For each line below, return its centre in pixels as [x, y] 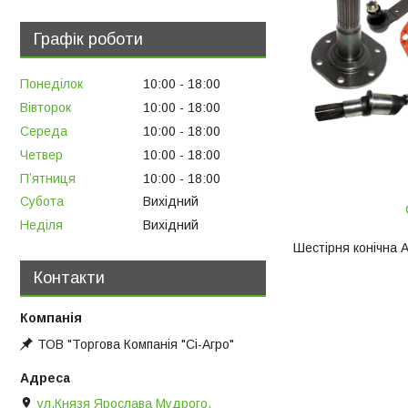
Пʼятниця [48, 178]
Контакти [69, 278]
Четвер [41, 154]
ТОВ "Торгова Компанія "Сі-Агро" [136, 345]
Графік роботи [88, 39]
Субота [42, 202]
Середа [44, 131]
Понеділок [51, 84]
